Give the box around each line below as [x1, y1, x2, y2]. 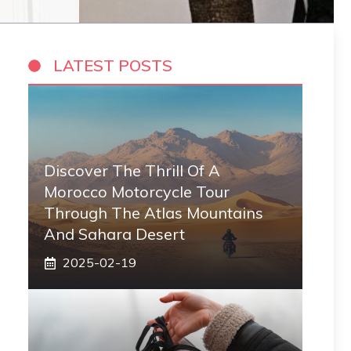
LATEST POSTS [53, 56, 172, 75]
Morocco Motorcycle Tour [44, 182, 230, 201]
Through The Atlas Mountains [44, 203, 263, 223]
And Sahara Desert [44, 224, 185, 244]
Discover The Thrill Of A [44, 161, 220, 180]
